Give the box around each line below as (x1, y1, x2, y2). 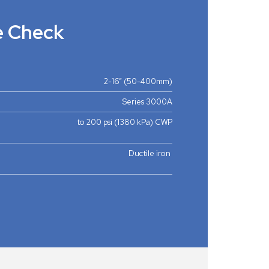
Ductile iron (127, 148, 172, 159)
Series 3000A (122, 97, 172, 107)
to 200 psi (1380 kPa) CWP (77, 117, 172, 128)
